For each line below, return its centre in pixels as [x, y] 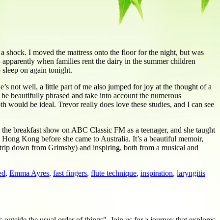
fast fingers [70, 173]
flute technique [114, 173]
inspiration [157, 173]
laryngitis [191, 173]
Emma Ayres [29, 173]
